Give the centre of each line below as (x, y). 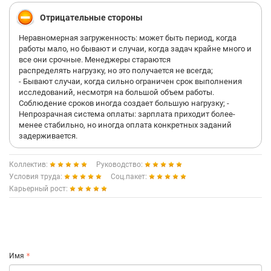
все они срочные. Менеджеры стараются (95, 60)
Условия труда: (37, 177)
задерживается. (48, 136)
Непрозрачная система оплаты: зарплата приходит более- (127, 114)
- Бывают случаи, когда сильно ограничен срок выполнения (130, 81)
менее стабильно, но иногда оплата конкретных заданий (125, 125)
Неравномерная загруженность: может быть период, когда (128, 38)
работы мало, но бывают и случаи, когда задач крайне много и (135, 49)
